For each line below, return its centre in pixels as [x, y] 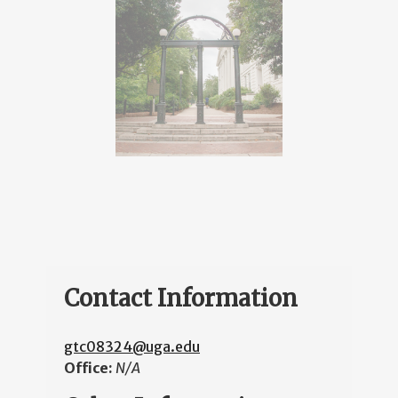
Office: [90, 368]
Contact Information [181, 298]
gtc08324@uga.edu [132, 347]
